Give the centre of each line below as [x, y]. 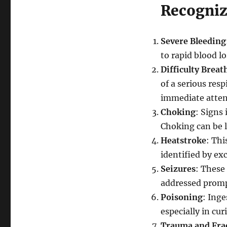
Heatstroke [183, 140]
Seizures [178, 168]
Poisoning [181, 197]
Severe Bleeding [193, 41]
